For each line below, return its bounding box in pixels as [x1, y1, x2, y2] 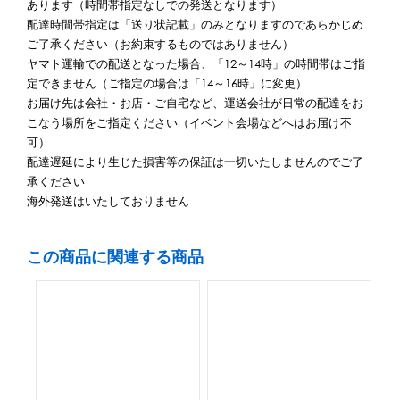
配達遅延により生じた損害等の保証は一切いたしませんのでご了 [27, 154, 363, 170]
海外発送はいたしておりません [27, 193, 189, 209]
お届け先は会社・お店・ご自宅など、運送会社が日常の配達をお [27, 95, 363, 111]
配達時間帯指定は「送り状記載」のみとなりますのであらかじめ [27, 16, 363, 32]
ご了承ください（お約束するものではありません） [27, 36, 294, 52]
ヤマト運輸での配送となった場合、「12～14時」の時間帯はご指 [27, 55, 365, 71]
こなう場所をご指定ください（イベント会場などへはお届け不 [27, 114, 352, 130]
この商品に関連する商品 [27, 246, 204, 266]
